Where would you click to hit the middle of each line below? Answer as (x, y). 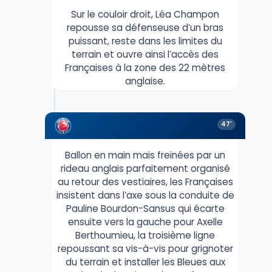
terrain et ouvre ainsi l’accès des (145, 55)
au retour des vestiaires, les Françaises (145, 182)
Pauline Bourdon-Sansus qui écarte (145, 209)
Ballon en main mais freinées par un (145, 155)
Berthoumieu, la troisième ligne (145, 236)
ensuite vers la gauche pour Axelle (145, 222)
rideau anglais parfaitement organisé (145, 169)
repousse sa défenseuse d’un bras (145, 28)
